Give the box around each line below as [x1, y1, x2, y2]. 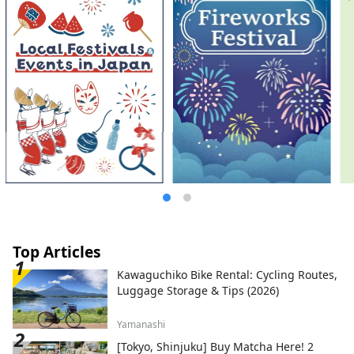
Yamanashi [117, 317, 165, 331]
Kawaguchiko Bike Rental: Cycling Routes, [117, 266, 337, 282]
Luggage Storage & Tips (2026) [117, 282, 279, 298]
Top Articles [13, 240, 101, 262]
